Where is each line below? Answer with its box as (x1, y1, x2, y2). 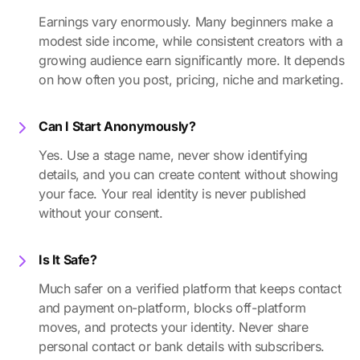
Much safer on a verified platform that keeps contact (39, 280, 342, 297)
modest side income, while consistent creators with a (39, 33, 343, 50)
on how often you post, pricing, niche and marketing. (39, 72, 344, 88)
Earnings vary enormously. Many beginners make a (39, 14, 333, 31)
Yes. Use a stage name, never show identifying (39, 147, 309, 164)
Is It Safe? (39, 252, 97, 268)
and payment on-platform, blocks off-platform (39, 300, 306, 317)
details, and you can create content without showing (39, 166, 338, 183)
